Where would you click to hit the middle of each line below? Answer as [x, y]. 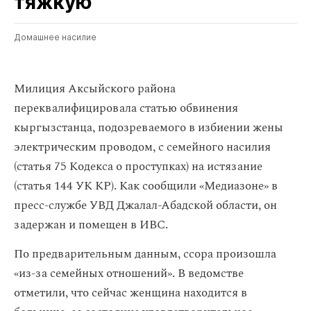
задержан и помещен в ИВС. [91, 225]
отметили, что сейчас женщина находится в [131, 293]
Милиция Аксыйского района [95, 89]
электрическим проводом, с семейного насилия [142, 147]
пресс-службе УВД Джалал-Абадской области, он [145, 205]
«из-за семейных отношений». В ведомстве [129, 274]
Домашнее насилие [55, 37]
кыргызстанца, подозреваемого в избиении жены [149, 128]
